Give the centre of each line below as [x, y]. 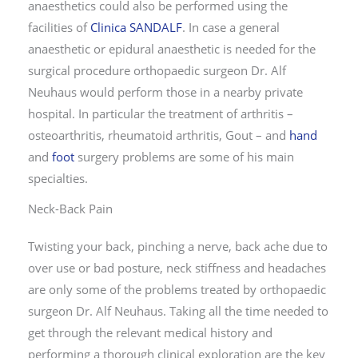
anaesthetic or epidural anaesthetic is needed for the [172, 48]
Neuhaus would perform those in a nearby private [165, 91]
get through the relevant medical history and [150, 332]
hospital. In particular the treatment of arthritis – [161, 113]
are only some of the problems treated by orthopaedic [177, 289]
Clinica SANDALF [136, 27]
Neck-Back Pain [70, 208]
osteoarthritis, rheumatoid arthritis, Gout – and [159, 135]
